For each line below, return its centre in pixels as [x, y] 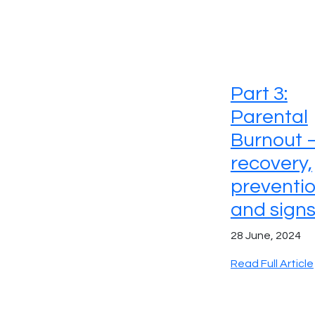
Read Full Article [272, 264]
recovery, [271, 164]
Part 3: [259, 94]
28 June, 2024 [265, 236]
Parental [269, 117]
